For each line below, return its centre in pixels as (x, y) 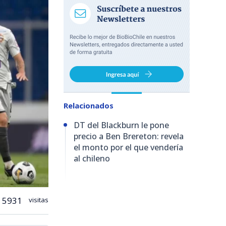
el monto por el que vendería (128, 147)
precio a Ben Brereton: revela (129, 136)
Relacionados (89, 105)
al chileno (92, 158)
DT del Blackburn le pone (121, 125)
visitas (38, 200)
